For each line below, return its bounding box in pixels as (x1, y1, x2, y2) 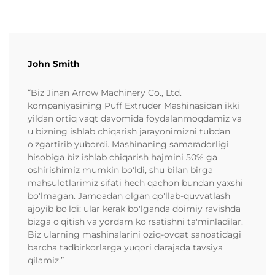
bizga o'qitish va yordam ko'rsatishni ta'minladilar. (28, 215, 243, 227)
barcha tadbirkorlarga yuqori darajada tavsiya (28, 241, 223, 253)
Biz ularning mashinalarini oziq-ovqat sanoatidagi (28, 228, 241, 240)
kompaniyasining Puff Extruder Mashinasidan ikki (28, 99, 239, 111)
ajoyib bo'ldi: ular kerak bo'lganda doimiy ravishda (28, 203, 241, 214)
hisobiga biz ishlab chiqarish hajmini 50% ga (28, 151, 217, 163)
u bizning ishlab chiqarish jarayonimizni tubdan (28, 125, 230, 137)
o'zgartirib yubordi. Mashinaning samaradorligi (28, 138, 229, 150)
